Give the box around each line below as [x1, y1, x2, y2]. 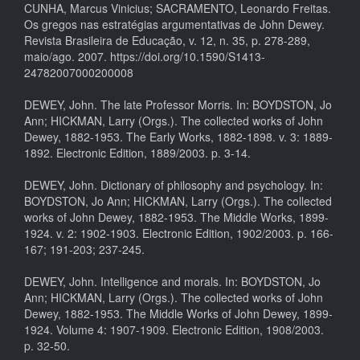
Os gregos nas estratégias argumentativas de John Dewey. [24, 16, 325, 33]
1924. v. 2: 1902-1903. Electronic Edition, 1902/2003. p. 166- [24, 225, 333, 242]
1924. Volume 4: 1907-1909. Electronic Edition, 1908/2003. [24, 321, 324, 338]
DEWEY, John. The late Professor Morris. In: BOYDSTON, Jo [24, 96, 332, 113]
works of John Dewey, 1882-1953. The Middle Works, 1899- [24, 209, 329, 226]
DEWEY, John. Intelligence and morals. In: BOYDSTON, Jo [24, 273, 321, 290]
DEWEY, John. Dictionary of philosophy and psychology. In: [24, 177, 323, 194]
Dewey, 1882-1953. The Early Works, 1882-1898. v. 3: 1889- [24, 129, 333, 145]
